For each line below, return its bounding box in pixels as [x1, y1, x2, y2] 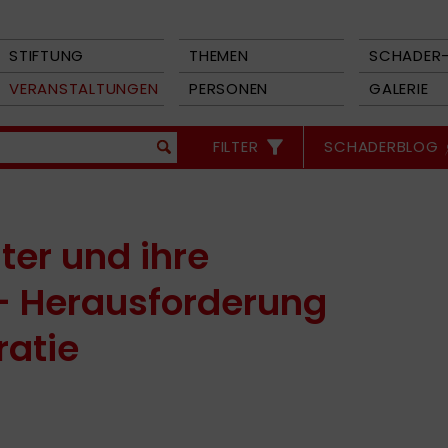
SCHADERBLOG [324, 136, 439, 157]
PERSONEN [189, 78, 268, 99]
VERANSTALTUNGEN [9, 78, 159, 99]
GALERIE [369, 78, 429, 99]
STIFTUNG [9, 45, 84, 66]
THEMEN [189, 45, 249, 66]
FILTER [212, 136, 259, 157]
